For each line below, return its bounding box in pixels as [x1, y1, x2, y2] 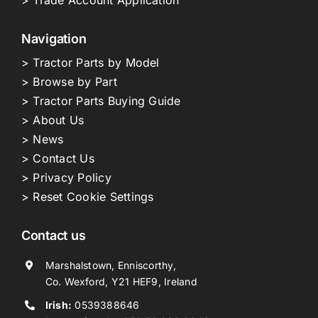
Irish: [45, 298, 72, 311]
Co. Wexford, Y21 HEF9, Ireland [45, 275, 197, 287]
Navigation [21, 31, 87, 46]
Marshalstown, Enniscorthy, [45, 258, 176, 271]
